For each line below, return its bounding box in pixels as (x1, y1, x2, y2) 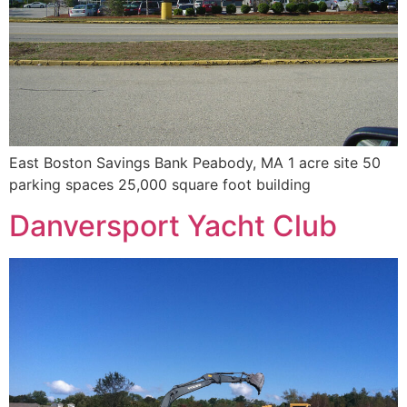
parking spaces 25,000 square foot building (9, 175, 311, 194)
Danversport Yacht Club (9, 207, 337, 243)
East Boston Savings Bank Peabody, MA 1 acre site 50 (9, 154, 381, 173)
